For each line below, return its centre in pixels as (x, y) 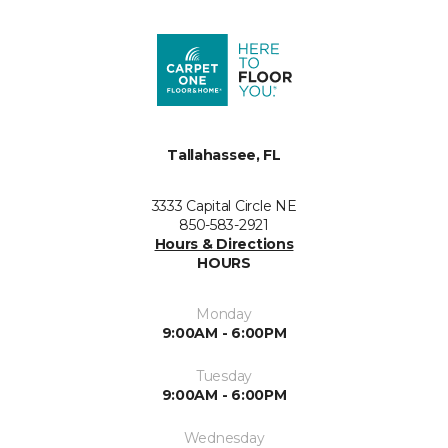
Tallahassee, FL (224, 155)
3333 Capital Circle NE (224, 206)
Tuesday (224, 376)
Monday (224, 314)
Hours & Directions (224, 244)
